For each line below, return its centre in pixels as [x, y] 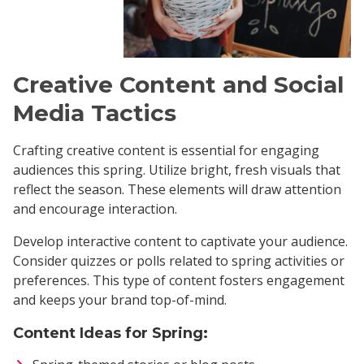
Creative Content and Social [178, 85]
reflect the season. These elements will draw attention [177, 190]
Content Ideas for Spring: [110, 334]
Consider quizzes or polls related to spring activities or [179, 261]
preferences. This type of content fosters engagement [179, 281]
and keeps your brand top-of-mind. [120, 300]
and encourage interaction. [95, 209]
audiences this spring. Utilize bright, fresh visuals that [177, 170]
